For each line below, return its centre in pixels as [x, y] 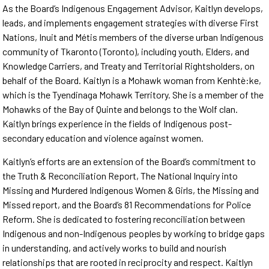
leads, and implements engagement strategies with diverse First [131, 23]
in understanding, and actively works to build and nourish [115, 247]
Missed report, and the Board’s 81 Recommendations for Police [127, 204]
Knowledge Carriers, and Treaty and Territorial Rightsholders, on [129, 66]
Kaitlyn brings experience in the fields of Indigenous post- [117, 124]
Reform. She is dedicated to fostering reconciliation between [124, 219]
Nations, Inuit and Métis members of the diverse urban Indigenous [133, 37]
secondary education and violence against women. [103, 138]
